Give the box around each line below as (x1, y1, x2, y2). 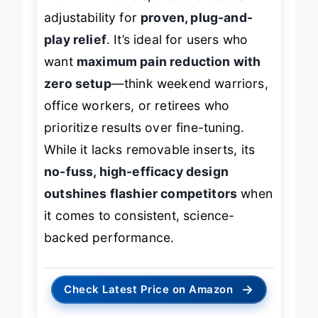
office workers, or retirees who (44, 98, 230, 114)
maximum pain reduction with (76, 54, 261, 70)
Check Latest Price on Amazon (64, 282, 234, 296)
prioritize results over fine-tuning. (44, 120, 245, 136)
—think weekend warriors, (111, 76, 268, 92)
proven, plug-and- (141, 10, 253, 26)
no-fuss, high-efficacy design (44, 164, 229, 180)
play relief (44, 32, 106, 48)
